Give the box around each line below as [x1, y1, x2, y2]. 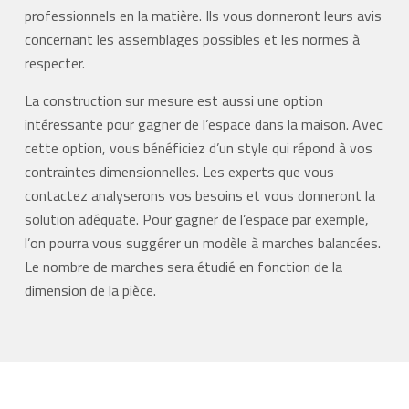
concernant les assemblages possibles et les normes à [24, 28, 360, 51]
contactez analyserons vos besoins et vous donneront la [24, 184, 375, 207]
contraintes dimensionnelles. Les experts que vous [24, 161, 334, 184]
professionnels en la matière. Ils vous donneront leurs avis [24, 5, 382, 27]
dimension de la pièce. [24, 279, 156, 302]
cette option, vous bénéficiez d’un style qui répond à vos [24, 137, 372, 160]
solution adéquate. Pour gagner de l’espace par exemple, [24, 208, 369, 231]
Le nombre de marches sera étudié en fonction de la [24, 256, 342, 278]
